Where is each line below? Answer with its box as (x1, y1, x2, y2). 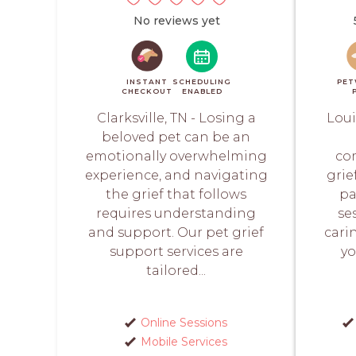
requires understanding (96, 205, 257, 221)
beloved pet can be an (102, 129, 251, 145)
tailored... (146, 262, 207, 278)
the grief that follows (106, 186, 247, 202)
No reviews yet (133, 13, 220, 28)
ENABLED (181, 86, 222, 95)
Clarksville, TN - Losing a (96, 110, 256, 126)
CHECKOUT (122, 86, 172, 95)
